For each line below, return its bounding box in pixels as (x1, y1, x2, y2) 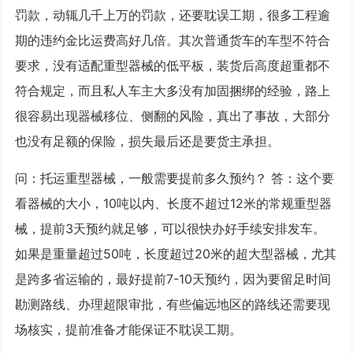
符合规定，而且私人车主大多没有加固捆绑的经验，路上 (15, 82, 331, 98)
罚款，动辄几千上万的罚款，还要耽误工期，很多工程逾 (15, 6, 331, 23)
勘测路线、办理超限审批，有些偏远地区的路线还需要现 (15, 295, 331, 312)
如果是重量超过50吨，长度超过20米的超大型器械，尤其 (15, 245, 337, 262)
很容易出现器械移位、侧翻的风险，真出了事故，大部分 (15, 107, 331, 124)
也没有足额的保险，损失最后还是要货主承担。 (15, 132, 281, 149)
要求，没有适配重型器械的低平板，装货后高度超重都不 (15, 57, 331, 73)
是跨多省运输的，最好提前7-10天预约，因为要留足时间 (15, 270, 332, 287)
